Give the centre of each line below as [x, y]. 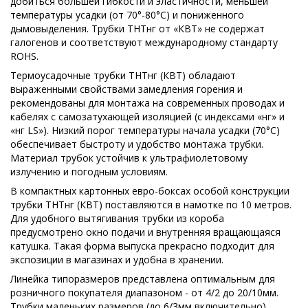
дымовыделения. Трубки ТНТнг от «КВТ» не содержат [137, 28]
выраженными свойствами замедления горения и [126, 89]
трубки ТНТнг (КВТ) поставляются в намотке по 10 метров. [151, 204]
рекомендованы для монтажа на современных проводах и [147, 102]
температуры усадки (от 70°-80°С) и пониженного [127, 14]
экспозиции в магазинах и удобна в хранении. [117, 259]
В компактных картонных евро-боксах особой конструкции [150, 190]
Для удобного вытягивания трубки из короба [117, 218]
